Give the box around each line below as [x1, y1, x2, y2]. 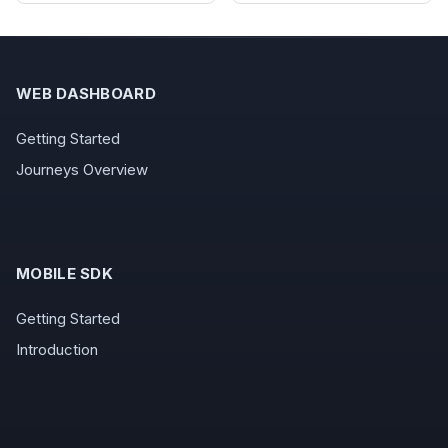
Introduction [16, 340, 98, 360]
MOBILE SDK [16, 264, 113, 284]
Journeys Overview [16, 160, 148, 180]
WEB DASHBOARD [16, 84, 156, 104]
